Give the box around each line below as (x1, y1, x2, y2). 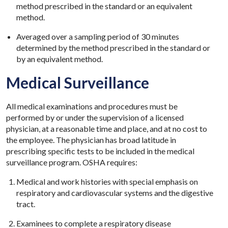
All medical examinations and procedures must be (6, 101, 178, 111)
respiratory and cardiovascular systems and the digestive (16, 187, 213, 197)
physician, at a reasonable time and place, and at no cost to (6, 123, 207, 133)
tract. (16, 198, 35, 209)
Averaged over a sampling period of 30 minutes (16, 31, 179, 41)
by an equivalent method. (16, 53, 103, 64)
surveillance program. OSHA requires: (6, 157, 137, 167)
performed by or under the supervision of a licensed (6, 112, 184, 122)
